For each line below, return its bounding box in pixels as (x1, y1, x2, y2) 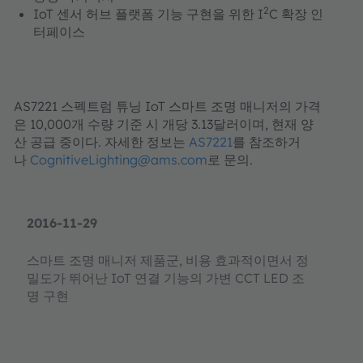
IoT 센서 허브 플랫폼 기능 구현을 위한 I (33, 6, 263, 22)
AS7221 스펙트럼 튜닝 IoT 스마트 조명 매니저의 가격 (14, 98, 321, 114)
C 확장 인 (269, 6, 323, 22)
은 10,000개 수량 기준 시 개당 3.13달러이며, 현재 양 (14, 116, 314, 132)
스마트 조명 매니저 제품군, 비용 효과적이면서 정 (27, 252, 309, 268)
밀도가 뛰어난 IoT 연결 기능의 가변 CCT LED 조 (27, 270, 305, 286)
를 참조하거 (233, 134, 301, 150)
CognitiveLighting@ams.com (30, 152, 207, 168)
